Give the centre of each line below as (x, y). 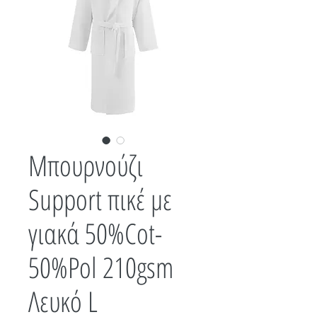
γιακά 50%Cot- (95, 233)
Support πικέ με (100, 199)
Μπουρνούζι (86, 165)
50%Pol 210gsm (101, 267)
